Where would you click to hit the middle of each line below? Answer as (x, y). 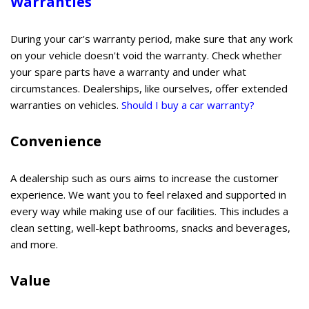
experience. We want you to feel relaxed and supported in (148, 194)
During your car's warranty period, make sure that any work (151, 38)
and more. (34, 244)
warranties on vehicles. (66, 104)
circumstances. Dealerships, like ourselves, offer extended (149, 88)
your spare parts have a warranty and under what (128, 71)
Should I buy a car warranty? (188, 104)
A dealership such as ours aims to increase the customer (144, 178)
